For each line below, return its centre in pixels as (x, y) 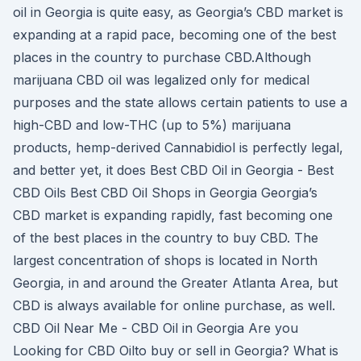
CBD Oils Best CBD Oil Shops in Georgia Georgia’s (165, 193)
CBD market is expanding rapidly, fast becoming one (173, 215)
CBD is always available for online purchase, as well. (174, 305)
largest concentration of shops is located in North (165, 260)
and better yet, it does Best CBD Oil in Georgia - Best (173, 170)
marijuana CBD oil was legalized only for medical (161, 80)
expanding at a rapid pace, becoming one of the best (174, 35)
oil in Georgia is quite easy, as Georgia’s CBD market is (178, 12)
